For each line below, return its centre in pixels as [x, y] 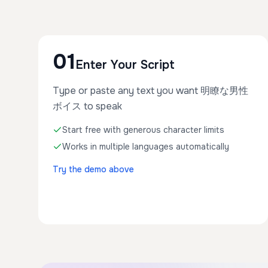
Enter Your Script [125, 65]
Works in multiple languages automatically [146, 147]
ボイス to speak [87, 106]
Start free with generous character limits [143, 130]
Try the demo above [93, 169]
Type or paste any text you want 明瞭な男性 [150, 91]
